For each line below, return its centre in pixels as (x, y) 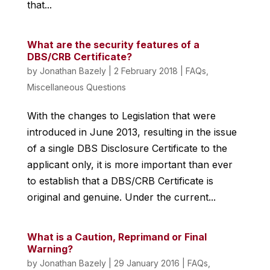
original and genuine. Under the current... (121, 197)
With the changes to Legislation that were (121, 116)
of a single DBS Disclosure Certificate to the (127, 148)
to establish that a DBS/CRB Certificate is (120, 181)
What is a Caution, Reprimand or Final (117, 237)
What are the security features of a (113, 45)
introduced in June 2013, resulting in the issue (132, 132)
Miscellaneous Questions (76, 87)
